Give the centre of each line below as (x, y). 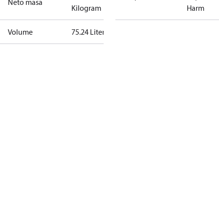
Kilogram (86, 8)
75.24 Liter (88, 32)
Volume (20, 32)
